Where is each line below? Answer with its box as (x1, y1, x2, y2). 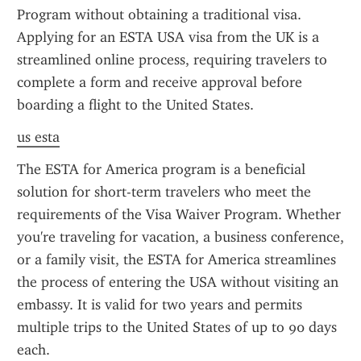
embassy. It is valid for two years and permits (17, 296, 302, 313)
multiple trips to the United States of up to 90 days (17, 318, 337, 336)
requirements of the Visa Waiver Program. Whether (17, 205, 341, 223)
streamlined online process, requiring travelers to (17, 51, 327, 68)
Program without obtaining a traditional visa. (17, 6, 301, 23)
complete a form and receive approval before (17, 73, 302, 91)
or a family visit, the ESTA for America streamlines (17, 251, 336, 268)
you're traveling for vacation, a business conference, (17, 228, 344, 246)
